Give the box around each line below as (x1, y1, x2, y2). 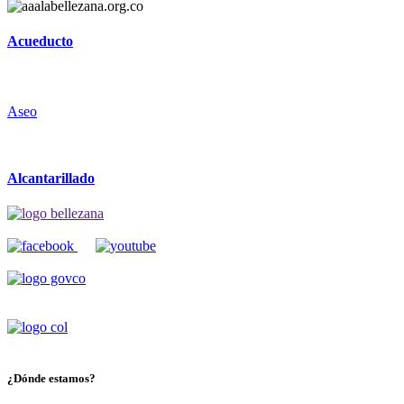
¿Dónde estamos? (7, 372, 96, 386)
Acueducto (7, 32, 73, 49)
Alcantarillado (7, 170, 95, 186)
